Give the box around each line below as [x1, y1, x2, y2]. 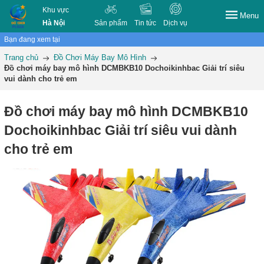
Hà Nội [42, 19, 65, 27]
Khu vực [42, 6, 70, 14]
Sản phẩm [94, 19, 128, 27]
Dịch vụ [163, 19, 188, 27]
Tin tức [134, 19, 157, 27]
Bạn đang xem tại [4, 35, 60, 44]
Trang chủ [4, 53, 38, 62]
